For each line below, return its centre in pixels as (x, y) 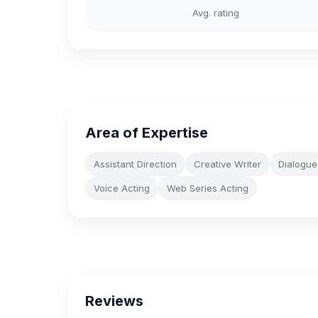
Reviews (114, 301)
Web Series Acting (208, 188)
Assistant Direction (135, 164)
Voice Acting (122, 188)
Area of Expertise (147, 133)
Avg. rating (216, 13)
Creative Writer (227, 164)
